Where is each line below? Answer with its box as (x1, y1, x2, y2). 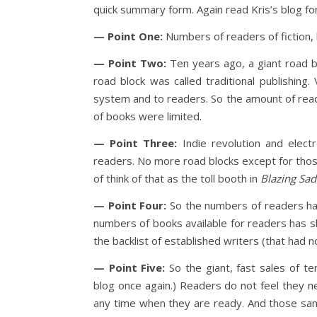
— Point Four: (93, 198, 167, 212)
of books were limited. (93, 109, 202, 123)
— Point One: (93, 29, 163, 43)
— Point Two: (93, 56, 166, 70)
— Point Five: (93, 260, 166, 275)
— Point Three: (93, 136, 178, 150)
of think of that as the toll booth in (93, 171, 260, 185)
